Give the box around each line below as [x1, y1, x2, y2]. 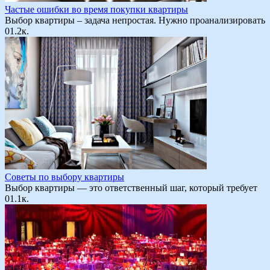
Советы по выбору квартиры [5, 172, 124, 183]
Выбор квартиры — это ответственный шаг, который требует [5, 183, 257, 193]
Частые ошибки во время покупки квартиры [5, 4, 188, 15]
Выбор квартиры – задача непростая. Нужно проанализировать [5, 15, 265, 26]
